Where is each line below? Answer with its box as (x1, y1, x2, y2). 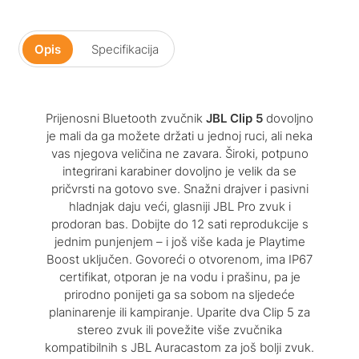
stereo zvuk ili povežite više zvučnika (77, 321, 282, 337)
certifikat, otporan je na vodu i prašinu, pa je (58, 268, 301, 284)
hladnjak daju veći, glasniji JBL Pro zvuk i (68, 198, 291, 214)
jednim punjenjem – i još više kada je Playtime (54, 233, 305, 249)
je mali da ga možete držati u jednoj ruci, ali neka (46, 127, 313, 143)
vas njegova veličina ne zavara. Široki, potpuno (50, 145, 309, 161)
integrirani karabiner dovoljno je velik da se (63, 163, 296, 179)
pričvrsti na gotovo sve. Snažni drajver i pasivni (50, 180, 309, 196)
